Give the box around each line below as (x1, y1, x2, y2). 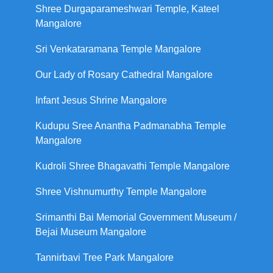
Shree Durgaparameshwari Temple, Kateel (35, 3, 219, 14)
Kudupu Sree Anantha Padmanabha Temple (35, 120, 226, 131)
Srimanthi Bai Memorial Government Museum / (35, 211, 236, 222)
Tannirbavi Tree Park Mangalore (35, 252, 174, 263)
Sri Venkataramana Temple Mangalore (35, 43, 201, 54)
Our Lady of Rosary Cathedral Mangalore (35, 69, 213, 80)
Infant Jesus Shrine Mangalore (35, 94, 167, 105)
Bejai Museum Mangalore (35, 226, 146, 237)
